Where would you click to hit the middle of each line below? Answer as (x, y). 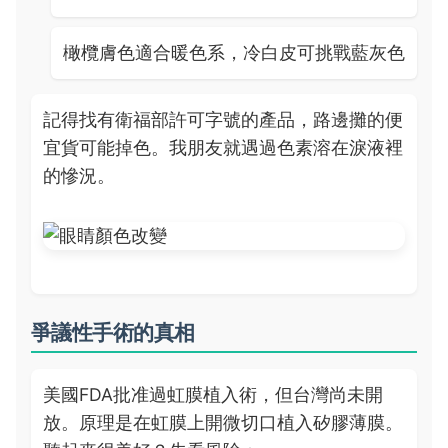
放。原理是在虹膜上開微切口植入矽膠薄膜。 (223, 422)
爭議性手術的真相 (113, 332)
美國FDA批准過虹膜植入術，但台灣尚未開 (213, 394)
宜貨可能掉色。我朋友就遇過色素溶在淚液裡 (223, 147)
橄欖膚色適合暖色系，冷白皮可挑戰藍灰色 (234, 52)
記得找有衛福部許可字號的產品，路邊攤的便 (223, 119)
